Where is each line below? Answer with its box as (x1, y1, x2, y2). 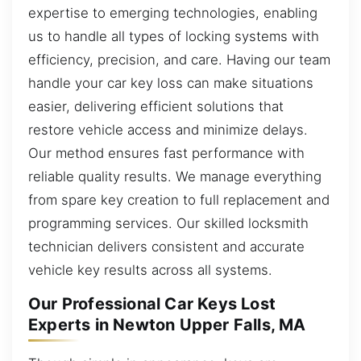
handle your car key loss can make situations (28, 74, 313, 91)
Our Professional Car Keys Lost (28, 294, 276, 314)
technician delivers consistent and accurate (28, 238, 305, 255)
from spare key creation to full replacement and (28, 191, 330, 208)
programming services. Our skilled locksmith (28, 214, 309, 231)
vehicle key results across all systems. (28, 261, 272, 278)
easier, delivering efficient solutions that (28, 98, 284, 114)
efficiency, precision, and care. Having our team (28, 51, 330, 68)
